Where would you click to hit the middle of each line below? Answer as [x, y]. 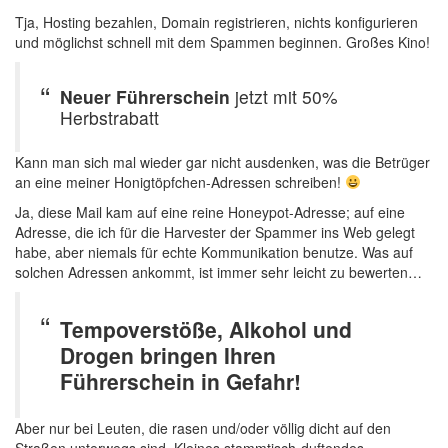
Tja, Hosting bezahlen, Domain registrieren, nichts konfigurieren [216, 22]
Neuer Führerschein [145, 96]
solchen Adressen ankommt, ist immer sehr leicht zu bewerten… [218, 272]
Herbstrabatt [109, 117]
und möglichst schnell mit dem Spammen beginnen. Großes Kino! [222, 42]
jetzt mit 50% [284, 96]
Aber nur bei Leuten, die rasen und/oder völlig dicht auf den [203, 428]
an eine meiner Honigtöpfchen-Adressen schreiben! [180, 182]
